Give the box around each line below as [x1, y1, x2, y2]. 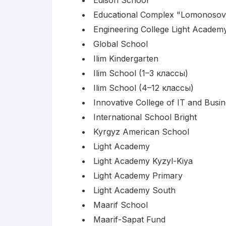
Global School [93, 38, 148, 49]
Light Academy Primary [93, 170, 183, 181]
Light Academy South [93, 185, 176, 195]
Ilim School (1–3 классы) [93, 68, 188, 78]
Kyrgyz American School [93, 126, 189, 137]
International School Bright [93, 111, 197, 122]
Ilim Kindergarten [93, 53, 158, 64]
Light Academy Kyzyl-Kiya [93, 155, 193, 166]
